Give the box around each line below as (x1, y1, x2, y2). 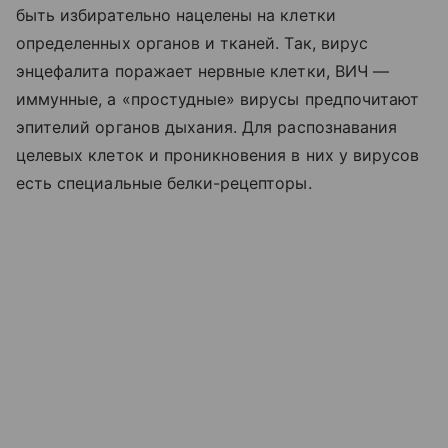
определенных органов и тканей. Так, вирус (16, 32, 368, 53)
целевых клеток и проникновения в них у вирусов (16, 144, 420, 165)
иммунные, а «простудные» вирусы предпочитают (16, 88, 420, 109)
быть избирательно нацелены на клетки (16, 4, 336, 25)
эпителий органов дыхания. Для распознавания (16, 116, 398, 137)
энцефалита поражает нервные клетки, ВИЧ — (16, 60, 389, 81)
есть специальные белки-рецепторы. (16, 172, 312, 193)
